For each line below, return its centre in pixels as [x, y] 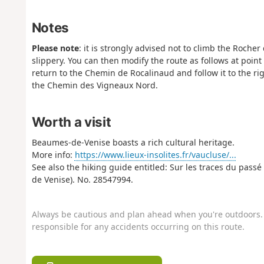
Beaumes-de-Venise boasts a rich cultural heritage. [133, 143]
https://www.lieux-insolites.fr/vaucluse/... [155, 155]
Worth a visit [71, 121]
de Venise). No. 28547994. [82, 180]
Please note [55, 48]
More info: [53, 155]
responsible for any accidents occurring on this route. [138, 227]
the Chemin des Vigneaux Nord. [95, 85]
